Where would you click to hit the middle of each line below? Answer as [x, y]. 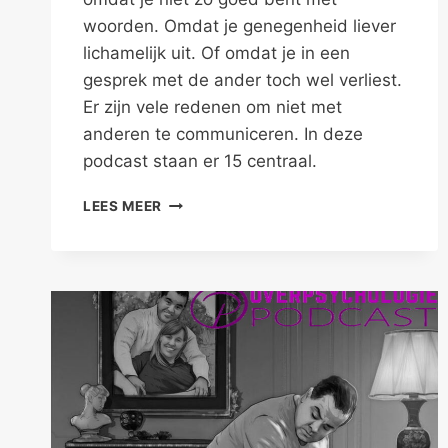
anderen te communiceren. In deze [223, 134]
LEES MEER [123, 206]
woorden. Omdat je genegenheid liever [239, 26]
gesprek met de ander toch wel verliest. [242, 80]
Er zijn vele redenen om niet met [212, 107]
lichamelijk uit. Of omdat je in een [216, 53]
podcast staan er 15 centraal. [200, 161]
